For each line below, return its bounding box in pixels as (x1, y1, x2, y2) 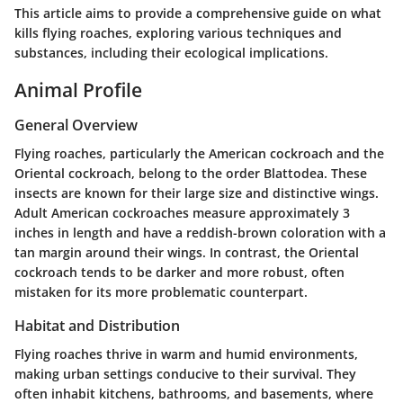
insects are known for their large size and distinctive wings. (14, 184, 379, 202)
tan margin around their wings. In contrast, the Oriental (14, 244, 359, 262)
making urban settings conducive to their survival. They (14, 365, 356, 383)
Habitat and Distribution (14, 316, 180, 336)
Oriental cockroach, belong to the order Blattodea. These (14, 165, 367, 183)
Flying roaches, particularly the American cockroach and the (14, 145, 384, 163)
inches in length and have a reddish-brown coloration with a (14, 224, 386, 242)
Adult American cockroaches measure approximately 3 (14, 204, 350, 222)
